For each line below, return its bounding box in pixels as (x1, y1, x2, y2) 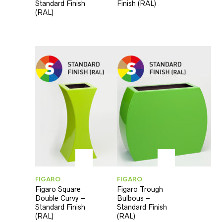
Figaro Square (35, 185, 81, 193)
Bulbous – (117, 194, 151, 202)
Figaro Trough (117, 185, 164, 193)
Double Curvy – (35, 194, 85, 202)
